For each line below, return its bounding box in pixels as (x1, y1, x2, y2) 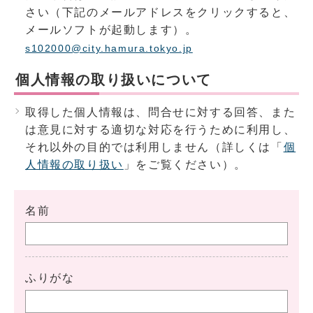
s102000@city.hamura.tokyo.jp (25, 43, 193, 54)
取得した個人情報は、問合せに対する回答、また (25, 106, 296, 118)
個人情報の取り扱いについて (15, 71, 212, 87)
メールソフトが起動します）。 (25, 24, 198, 36)
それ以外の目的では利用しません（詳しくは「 (25, 141, 284, 153)
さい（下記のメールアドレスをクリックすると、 (25, 6, 296, 18)
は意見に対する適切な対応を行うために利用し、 (25, 124, 296, 136)
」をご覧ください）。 (123, 159, 247, 170)
